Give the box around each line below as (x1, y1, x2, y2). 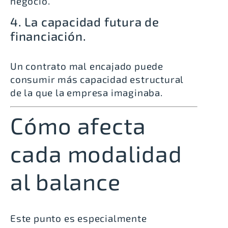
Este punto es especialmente (10, 212, 147, 224)
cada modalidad (10, 139, 182, 167)
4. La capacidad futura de (10, 14, 159, 30)
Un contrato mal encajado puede (10, 60, 163, 72)
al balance (10, 167, 121, 195)
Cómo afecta (10, 111, 146, 139)
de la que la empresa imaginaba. (10, 87, 163, 99)
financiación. (10, 28, 87, 44)
